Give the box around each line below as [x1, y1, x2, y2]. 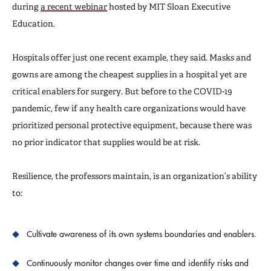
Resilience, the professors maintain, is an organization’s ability [12, 171, 257, 181]
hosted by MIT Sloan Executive [107, 1, 230, 11]
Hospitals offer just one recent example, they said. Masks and [12, 52, 251, 62]
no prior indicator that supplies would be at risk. [12, 137, 200, 147]
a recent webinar [41, 1, 107, 11]
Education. [12, 18, 55, 28]
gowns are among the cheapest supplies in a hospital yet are [12, 69, 247, 79]
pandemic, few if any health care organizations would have [12, 103, 246, 113]
